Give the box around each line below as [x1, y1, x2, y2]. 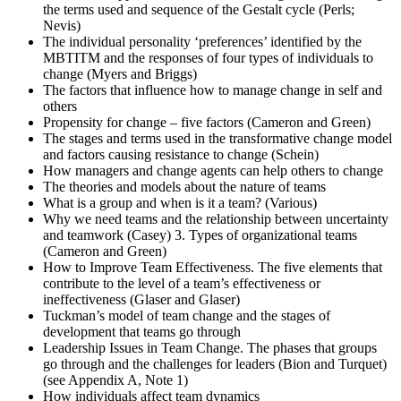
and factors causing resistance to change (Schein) [43, 147, 319, 163]
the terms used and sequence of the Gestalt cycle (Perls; [43, 2, 354, 18]
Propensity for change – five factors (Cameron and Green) [43, 115, 371, 131]
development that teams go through [43, 324, 241, 340]
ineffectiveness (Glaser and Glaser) [43, 292, 240, 308]
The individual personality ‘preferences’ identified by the [43, 34, 362, 50]
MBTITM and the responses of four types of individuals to [43, 50, 373, 66]
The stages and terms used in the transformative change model [43, 131, 392, 147]
